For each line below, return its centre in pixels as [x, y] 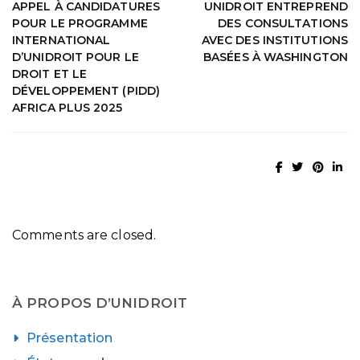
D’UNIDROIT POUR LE [76, 57]
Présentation [70, 338]
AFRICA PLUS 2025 [67, 107]
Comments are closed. [84, 235]
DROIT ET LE [50, 74]
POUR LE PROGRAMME [80, 23]
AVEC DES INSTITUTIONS [274, 40]
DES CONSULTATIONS [283, 23]
